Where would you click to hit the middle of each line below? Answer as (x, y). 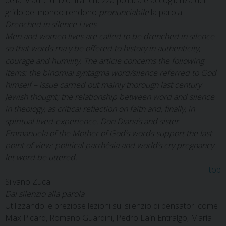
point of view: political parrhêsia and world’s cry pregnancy (109, 145)
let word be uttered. (41, 157)
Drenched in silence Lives (51, 24)
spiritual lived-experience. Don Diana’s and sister (92, 121)
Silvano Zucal (29, 182)
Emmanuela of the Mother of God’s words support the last (108, 133)
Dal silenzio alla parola (45, 194)
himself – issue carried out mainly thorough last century (103, 85)
